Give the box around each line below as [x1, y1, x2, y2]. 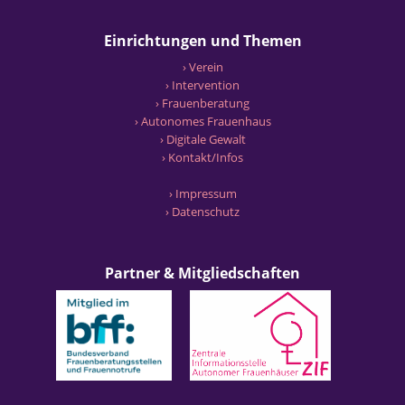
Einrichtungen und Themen [103, 31, 302, 51]
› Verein [182, 59, 223, 75]
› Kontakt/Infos [162, 149, 243, 165]
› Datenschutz [165, 203, 240, 220]
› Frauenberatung [155, 95, 250, 111]
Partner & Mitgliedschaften [105, 263, 300, 283]
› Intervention [165, 77, 240, 93]
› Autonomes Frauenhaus [134, 113, 271, 129]
